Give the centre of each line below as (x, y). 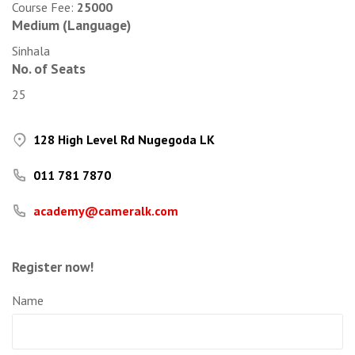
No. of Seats (49, 69)
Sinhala (31, 51)
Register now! (53, 267)
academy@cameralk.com (106, 211)
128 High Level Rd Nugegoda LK (124, 139)
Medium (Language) (71, 25)
